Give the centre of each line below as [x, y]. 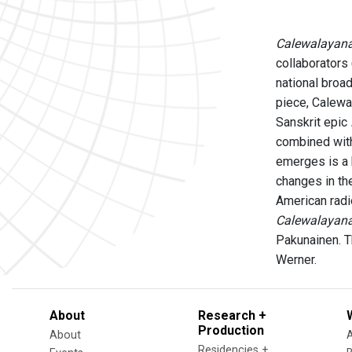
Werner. [296, 260]
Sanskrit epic [313, 122]
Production [231, 330]
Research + [232, 315]
